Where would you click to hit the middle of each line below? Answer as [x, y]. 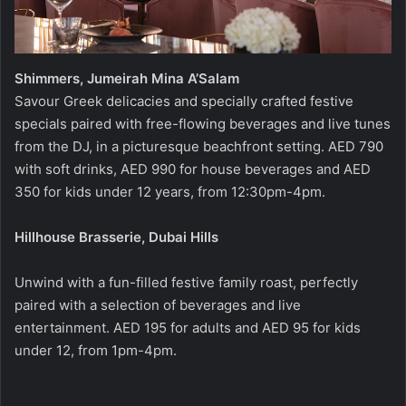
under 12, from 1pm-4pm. [96, 350]
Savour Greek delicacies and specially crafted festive [184, 101]
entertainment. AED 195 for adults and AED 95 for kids [188, 327]
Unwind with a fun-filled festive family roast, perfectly [186, 282]
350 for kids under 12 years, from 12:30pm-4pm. [170, 191]
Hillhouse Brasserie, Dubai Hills [118, 237]
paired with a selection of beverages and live [158, 304]
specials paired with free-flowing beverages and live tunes [203, 123]
